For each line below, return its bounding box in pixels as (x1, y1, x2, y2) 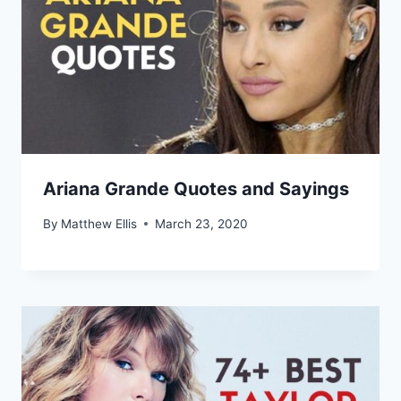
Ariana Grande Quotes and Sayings (43, 178, 349, 200)
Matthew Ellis (61, 216, 138, 231)
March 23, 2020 (155, 216, 249, 231)
